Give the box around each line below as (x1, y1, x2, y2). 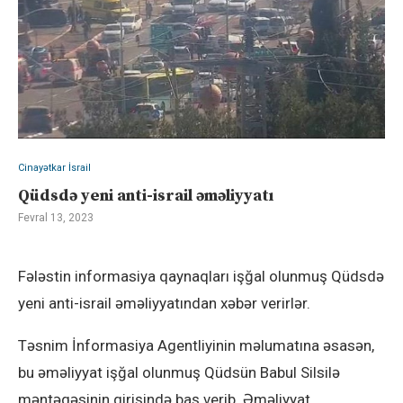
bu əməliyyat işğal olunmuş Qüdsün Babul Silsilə (18, 363, 340, 382)
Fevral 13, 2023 (18, 211, 94, 225)
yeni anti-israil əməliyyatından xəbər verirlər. (18, 294, 310, 313)
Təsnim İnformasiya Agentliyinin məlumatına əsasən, (18, 336, 374, 355)
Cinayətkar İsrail (18, 162, 91, 175)
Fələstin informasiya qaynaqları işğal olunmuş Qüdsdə (18, 267, 384, 286)
